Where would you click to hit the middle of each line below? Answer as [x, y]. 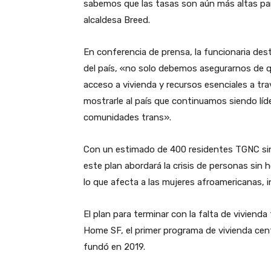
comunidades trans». [127, 118]
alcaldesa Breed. [118, 20]
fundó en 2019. [114, 247]
